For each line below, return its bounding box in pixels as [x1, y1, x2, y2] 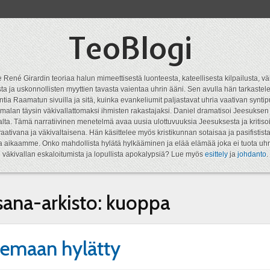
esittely [204, 150, 228, 159]
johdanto [237, 150, 266, 159]
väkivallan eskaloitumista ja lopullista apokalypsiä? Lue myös [2, 150, 205, 159]
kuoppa [105, 190, 170, 215]
